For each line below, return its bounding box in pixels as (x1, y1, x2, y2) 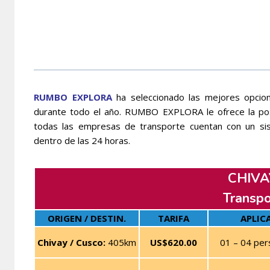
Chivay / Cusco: (37, 236, 105, 248)
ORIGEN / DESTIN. (48, 212, 126, 224)
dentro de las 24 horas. (34, 134, 130, 146)
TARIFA (158, 212, 189, 224)
